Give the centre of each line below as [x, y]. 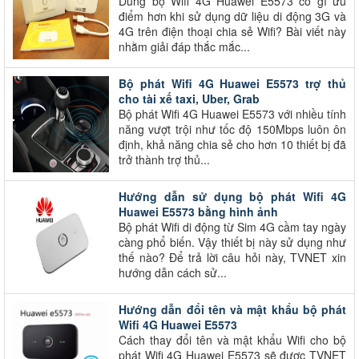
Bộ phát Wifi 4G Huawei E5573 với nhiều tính [232, 113]
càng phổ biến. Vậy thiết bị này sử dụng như [232, 242]
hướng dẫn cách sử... [173, 272]
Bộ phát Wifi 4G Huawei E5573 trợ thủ [232, 83]
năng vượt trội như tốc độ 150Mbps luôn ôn [232, 129]
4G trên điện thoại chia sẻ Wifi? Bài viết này [232, 31]
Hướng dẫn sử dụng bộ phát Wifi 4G [232, 196]
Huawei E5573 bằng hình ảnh [198, 211]
